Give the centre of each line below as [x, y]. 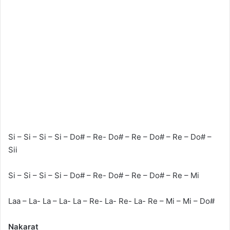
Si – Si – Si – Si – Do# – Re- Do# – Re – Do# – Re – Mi [104, 176]
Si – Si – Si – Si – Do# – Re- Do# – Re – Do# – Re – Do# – [110, 137]
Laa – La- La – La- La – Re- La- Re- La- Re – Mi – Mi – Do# [111, 201]
